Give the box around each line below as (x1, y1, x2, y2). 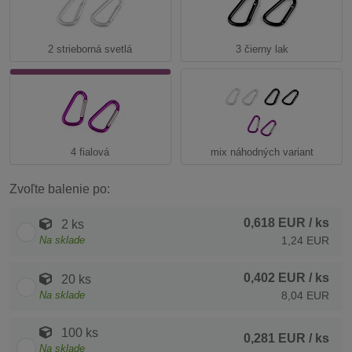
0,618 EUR (244, 216, 306, 230)
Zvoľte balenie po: (9, 182, 110, 196)
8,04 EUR (281, 289, 329, 302)
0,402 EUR (244, 271, 306, 285)
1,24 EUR (281, 234, 329, 247)
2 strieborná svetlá (48, 43, 133, 56)
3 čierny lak (235, 43, 288, 56)
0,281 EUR (244, 332, 306, 346)
